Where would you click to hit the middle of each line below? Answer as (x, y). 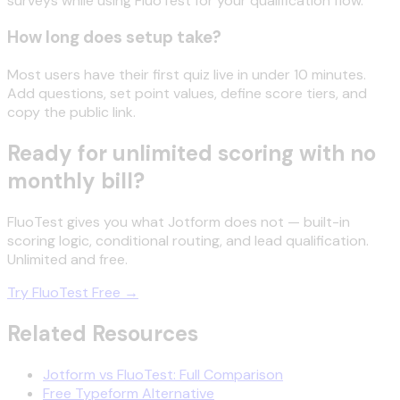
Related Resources (103, 333)
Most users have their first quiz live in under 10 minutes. (187, 74)
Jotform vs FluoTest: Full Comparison (163, 374)
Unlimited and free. (67, 259)
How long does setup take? (114, 37)
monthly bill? (76, 180)
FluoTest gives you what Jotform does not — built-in (179, 221)
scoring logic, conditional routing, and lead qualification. (188, 240)
